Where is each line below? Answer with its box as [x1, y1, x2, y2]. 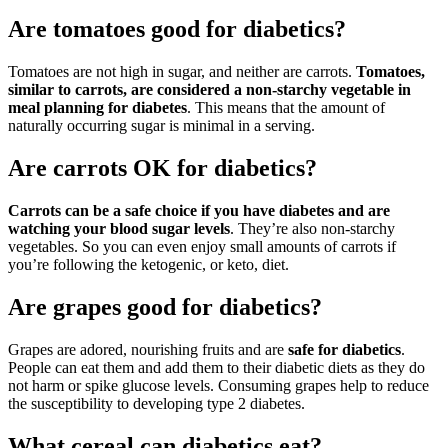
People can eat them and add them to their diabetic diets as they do [8, 358, 425, 376]
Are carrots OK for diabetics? [8, 154, 317, 181]
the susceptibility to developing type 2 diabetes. [8, 394, 305, 412]
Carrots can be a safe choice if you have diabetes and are [8, 201, 390, 219]
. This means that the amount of [187, 99, 385, 117]
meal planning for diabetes [8, 99, 187, 117]
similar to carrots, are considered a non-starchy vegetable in [8, 81, 411, 99]
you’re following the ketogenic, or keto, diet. [8, 255, 289, 273]
